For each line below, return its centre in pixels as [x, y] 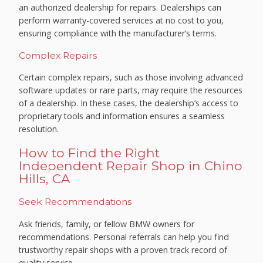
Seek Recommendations [75, 202]
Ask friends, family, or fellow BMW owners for [107, 224]
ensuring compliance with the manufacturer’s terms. [118, 33]
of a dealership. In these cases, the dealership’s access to [129, 103]
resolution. [39, 129]
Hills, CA [45, 179]
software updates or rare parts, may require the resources [131, 90]
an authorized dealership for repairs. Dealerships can [120, 7]
